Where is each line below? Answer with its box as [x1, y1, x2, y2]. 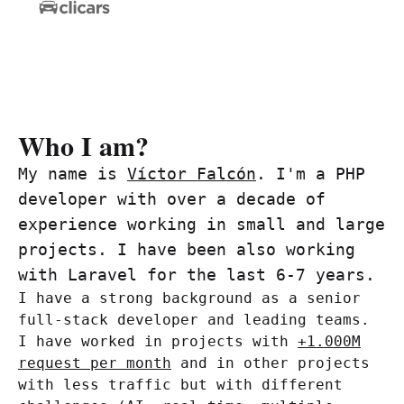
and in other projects [171, 353, 370, 372]
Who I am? [18, 124, 149, 165]
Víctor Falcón [127, 163, 256, 183]
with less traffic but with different [18, 375, 343, 393]
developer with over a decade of [18, 188, 326, 208]
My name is [18, 163, 127, 183]
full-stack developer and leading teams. [18, 310, 370, 328]
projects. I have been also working [18, 239, 355, 259]
